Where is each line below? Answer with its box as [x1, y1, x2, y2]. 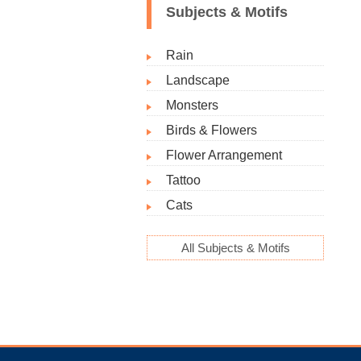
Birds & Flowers [166, 123, 257, 137]
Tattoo [166, 173, 201, 187]
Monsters [166, 98, 218, 112]
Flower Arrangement [166, 148, 282, 162]
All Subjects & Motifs [180, 241, 290, 255]
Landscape [166, 73, 230, 87]
